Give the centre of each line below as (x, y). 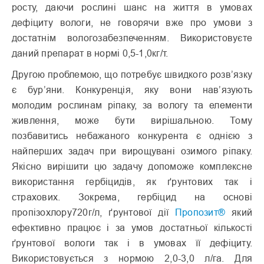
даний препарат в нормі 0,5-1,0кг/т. (90, 53)
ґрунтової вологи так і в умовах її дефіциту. (132, 243)
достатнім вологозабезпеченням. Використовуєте (132, 38)
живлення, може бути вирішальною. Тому (132, 121)
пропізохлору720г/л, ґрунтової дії (93, 212)
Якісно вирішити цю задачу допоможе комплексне (132, 166)
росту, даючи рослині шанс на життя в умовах (132, 7)
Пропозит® (200, 212)
